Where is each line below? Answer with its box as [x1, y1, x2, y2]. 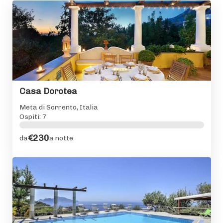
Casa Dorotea [19, 86, 77, 97]
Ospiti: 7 [19, 112, 47, 121]
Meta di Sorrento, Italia [19, 103, 98, 111]
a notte [49, 134, 73, 143]
